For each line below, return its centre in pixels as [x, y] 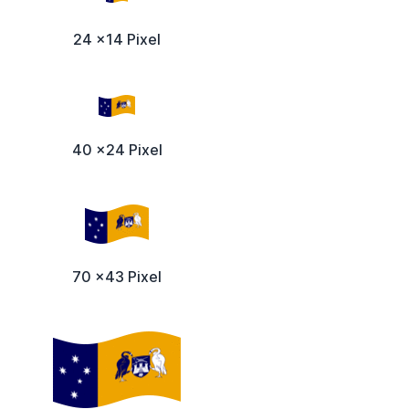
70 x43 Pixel [117, 277]
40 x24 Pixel [117, 150]
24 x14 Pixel [117, 39]
